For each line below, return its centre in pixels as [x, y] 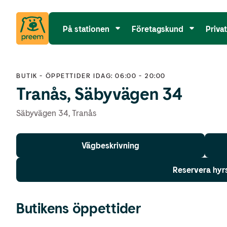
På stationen [86, 28]
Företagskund [158, 28]
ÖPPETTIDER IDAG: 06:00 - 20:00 [105, 75]
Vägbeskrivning [110, 145]
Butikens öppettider [79, 208]
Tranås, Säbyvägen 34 [99, 93]
